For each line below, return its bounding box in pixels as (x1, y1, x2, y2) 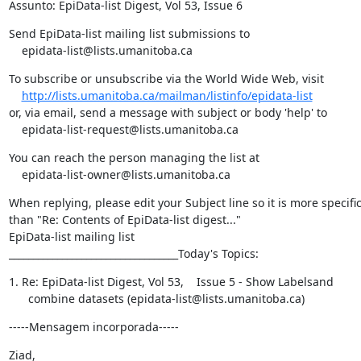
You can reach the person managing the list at (8, 149, 259, 165)
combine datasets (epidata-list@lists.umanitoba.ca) (27, 290, 305, 306)
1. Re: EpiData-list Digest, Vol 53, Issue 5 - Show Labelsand (8, 273, 334, 289)
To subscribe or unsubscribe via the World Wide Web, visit (8, 70, 324, 86)
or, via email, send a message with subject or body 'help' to (8, 104, 327, 120)
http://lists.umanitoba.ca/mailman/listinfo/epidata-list (21, 87, 313, 103)
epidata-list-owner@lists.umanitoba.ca (21, 166, 230, 182)
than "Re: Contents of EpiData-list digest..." (8, 211, 241, 227)
